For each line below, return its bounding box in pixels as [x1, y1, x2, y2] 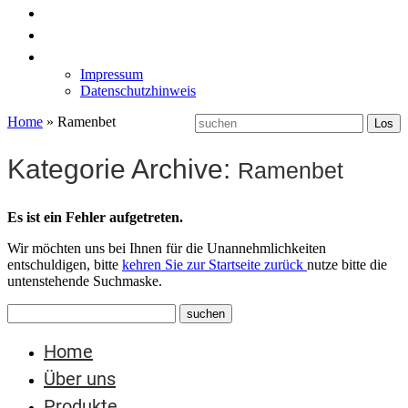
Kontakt [44, 45, 107, 66]
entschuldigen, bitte [7, 256, 122, 272]
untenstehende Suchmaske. [7, 272, 162, 289]
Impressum [80, 66, 143, 82]
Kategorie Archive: [7, 153, 238, 184]
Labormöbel [44, 23, 141, 45]
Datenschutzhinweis [80, 83, 196, 98]
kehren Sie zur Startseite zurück [122, 256, 307, 272]
